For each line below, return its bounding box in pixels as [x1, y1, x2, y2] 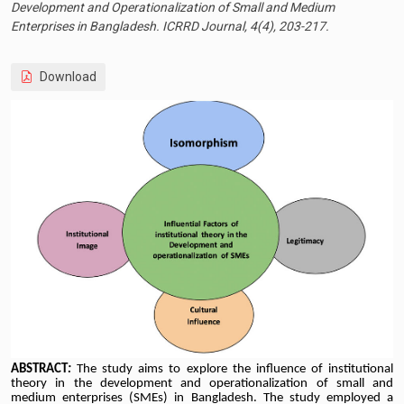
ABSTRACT [11, 362, 68, 376]
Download [37, 69, 96, 85]
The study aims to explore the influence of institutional [77, 362, 394, 376]
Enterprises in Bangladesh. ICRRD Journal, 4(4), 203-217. [11, 19, 329, 34]
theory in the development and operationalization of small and [11, 376, 393, 390]
